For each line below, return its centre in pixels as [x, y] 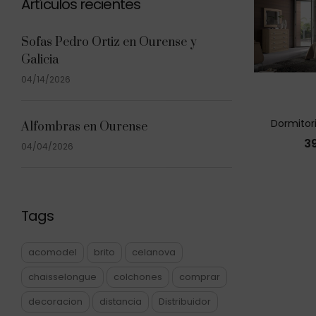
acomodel [53, 252]
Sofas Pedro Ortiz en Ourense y [109, 42]
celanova [154, 252]
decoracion [55, 302]
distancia [121, 302]
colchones [138, 277]
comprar [200, 277]
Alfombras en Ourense [84, 127]
